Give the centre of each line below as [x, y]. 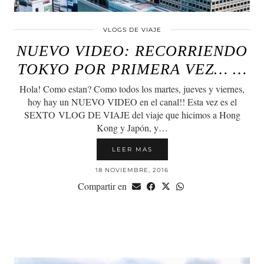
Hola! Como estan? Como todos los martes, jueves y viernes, [132, 88]
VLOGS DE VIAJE [132, 29]
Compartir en [103, 186]
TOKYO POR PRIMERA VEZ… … [132, 69]
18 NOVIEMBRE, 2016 [132, 170]
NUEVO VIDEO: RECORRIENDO [132, 51]
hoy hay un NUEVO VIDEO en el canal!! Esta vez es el [132, 101]
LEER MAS [132, 149]
